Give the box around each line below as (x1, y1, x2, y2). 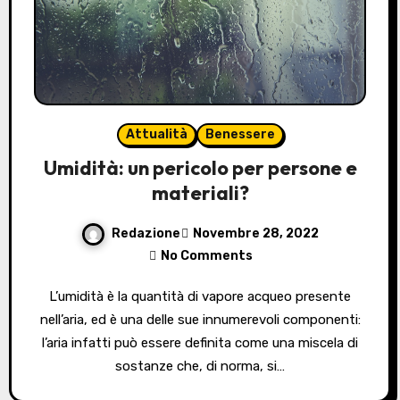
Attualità (125, 126, 187, 142)
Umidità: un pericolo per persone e (43, 154, 357, 180)
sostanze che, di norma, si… (115, 357, 285, 374)
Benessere (204, 126, 275, 142)
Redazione (112, 225, 180, 241)
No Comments (160, 247, 253, 263)
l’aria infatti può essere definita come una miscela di (42, 334, 358, 351)
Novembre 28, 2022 (193, 226, 319, 242)
